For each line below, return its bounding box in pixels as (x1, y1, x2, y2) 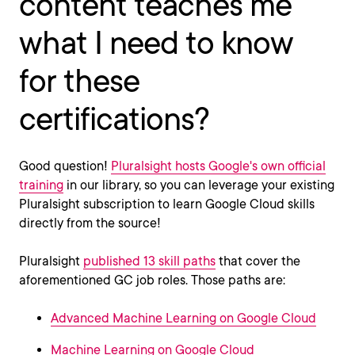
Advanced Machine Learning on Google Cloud (51, 311, 316, 326)
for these (19, 62, 139, 101)
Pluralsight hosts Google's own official (111, 158, 326, 174)
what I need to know (19, 24, 293, 63)
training (19, 177, 63, 193)
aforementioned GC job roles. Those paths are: (19, 273, 285, 288)
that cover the (216, 254, 300, 269)
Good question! (19, 158, 111, 174)
